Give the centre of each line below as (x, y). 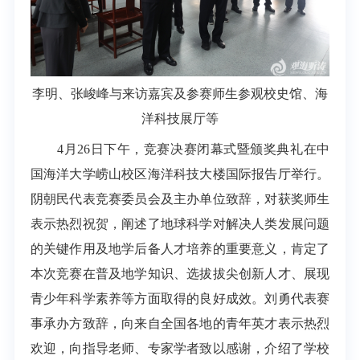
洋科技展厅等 (180, 119)
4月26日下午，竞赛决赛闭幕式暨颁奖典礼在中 (180, 149)
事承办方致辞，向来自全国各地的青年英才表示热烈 (180, 323)
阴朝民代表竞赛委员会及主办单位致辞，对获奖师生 (180, 198)
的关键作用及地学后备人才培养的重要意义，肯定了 (180, 248)
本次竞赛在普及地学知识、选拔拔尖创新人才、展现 (180, 273)
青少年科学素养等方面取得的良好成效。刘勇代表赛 (180, 298)
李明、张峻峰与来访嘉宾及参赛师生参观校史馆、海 (180, 94)
